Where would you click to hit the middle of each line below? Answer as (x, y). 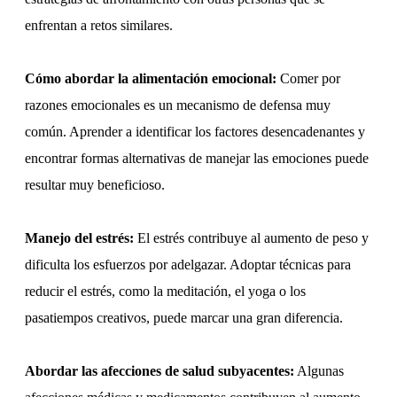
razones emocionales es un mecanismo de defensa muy (178, 105)
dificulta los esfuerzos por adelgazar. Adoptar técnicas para (188, 265)
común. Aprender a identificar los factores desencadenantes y (195, 132)
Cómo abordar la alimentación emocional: (151, 79)
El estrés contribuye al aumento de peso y (251, 238)
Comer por (308, 79)
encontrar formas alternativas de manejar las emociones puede (197, 159)
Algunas (319, 371)
